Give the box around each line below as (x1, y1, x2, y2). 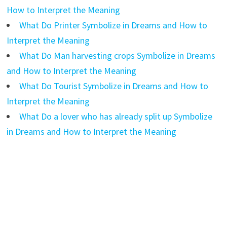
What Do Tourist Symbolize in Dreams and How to (19, 80, 208, 92)
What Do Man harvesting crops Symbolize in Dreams (19, 49, 215, 61)
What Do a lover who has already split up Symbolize (19, 110, 212, 122)
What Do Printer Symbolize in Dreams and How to (19, 19, 207, 31)
